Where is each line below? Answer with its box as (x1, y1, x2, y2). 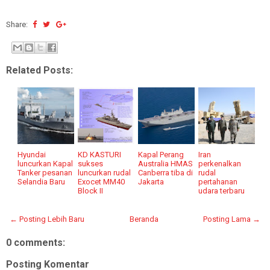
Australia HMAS (138, 159, 193, 168)
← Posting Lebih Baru (10, 214, 84, 224)
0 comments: (6, 236, 65, 248)
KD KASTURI (78, 149, 122, 159)
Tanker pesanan (17, 168, 73, 177)
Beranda (129, 214, 159, 224)
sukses (78, 159, 104, 168)
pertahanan (198, 177, 238, 186)
